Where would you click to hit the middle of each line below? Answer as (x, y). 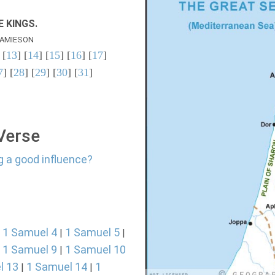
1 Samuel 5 (92, 232)
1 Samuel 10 (95, 250)
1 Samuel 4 (30, 232)
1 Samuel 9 (30, 250)
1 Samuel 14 (57, 267)
